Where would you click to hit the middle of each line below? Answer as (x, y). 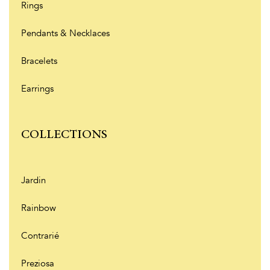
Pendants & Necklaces (65, 33)
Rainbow (39, 208)
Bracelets (39, 61)
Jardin (33, 180)
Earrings (37, 89)
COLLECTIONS (64, 135)
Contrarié (40, 235)
